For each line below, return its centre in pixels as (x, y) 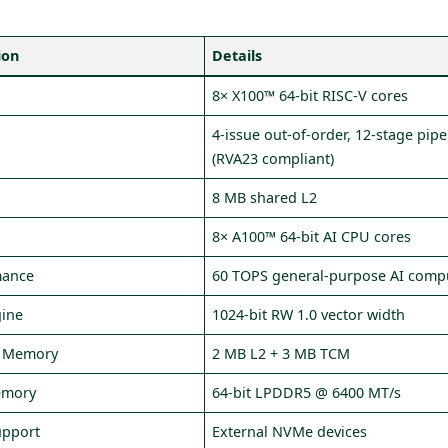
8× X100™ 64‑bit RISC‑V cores (310, 95)
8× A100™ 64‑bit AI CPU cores (312, 236)
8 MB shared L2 (265, 197)
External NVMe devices (290, 431)
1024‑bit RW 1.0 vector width (309, 314)
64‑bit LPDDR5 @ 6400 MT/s (307, 392)
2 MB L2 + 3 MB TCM (281, 353)
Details (237, 55)
